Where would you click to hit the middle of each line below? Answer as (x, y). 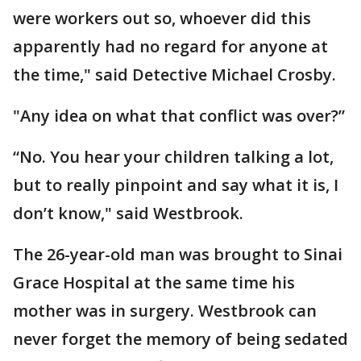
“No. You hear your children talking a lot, (173, 157)
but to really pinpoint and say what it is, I (176, 185)
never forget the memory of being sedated (180, 339)
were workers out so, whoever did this (162, 18)
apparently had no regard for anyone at (170, 46)
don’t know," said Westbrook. (128, 213)
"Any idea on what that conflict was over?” (179, 116)
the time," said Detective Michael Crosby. (174, 75)
